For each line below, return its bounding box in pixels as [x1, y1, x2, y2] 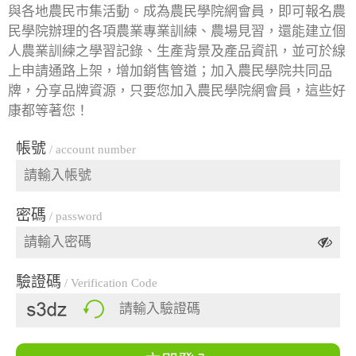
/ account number [46, 143, 136, 156]
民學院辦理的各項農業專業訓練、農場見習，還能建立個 [8, 24, 346, 39]
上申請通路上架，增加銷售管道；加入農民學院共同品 [8, 64, 332, 79]
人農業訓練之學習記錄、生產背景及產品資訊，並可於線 [8, 44, 346, 59]
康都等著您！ [8, 103, 89, 118]
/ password [46, 210, 103, 222]
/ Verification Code [61, 277, 157, 289]
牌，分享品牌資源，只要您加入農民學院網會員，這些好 [8, 83, 346, 99]
